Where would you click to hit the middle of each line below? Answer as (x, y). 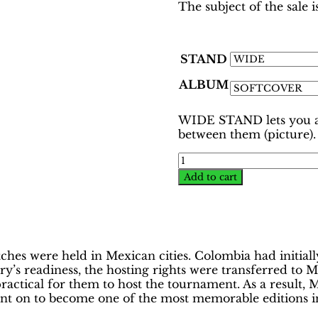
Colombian (209, 244)
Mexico (198, 187)
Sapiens (199, 301)
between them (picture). (247, 134)
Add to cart (210, 177)
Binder (197, 215)
